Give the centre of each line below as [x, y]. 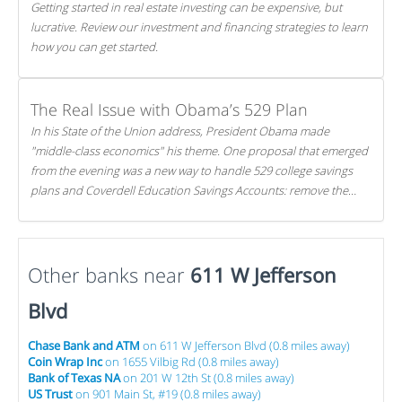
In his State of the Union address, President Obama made [180, 131]
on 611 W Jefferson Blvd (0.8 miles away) [245, 345]
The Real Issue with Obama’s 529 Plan [169, 109]
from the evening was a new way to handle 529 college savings [192, 170]
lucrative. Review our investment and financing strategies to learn [199, 27]
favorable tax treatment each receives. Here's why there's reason [197, 210]
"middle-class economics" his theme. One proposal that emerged [199, 151]
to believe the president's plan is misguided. [144, 230]
